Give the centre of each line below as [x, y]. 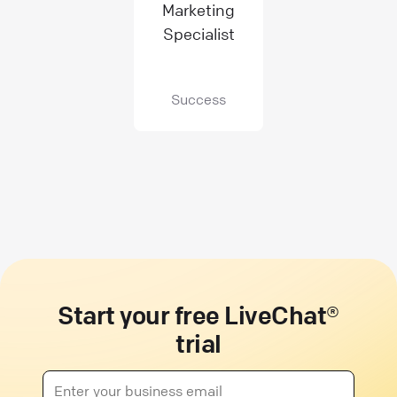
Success [198, 99]
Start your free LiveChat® [198, 315]
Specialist [198, 34]
